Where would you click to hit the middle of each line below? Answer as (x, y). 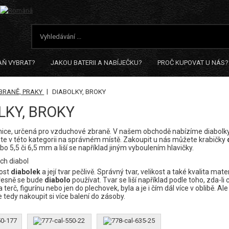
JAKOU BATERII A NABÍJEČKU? (96, 63)
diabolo (58, 180)
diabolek (26, 172)
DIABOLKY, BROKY (79, 92)
